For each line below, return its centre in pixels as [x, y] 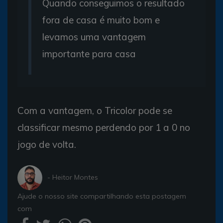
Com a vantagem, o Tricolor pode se [95, 110]
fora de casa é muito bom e [101, 20]
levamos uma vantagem [94, 37]
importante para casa [89, 54]
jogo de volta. [47, 144]
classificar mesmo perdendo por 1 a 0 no [104, 127]
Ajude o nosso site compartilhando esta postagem [102, 196]
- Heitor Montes [73, 177]
